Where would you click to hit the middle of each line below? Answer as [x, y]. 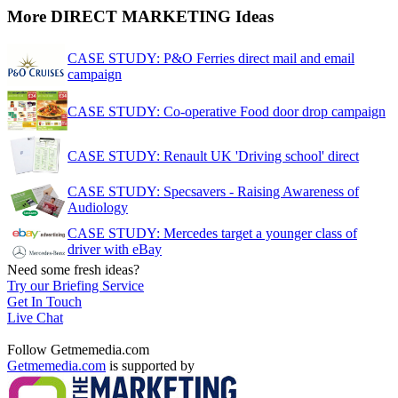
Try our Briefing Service [76, 286]
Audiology [98, 207]
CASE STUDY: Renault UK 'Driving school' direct [213, 156]
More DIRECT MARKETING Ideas [140, 17]
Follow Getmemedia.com [78, 350]
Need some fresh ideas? [73, 270]
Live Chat [35, 318]
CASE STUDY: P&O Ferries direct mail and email [211, 58]
